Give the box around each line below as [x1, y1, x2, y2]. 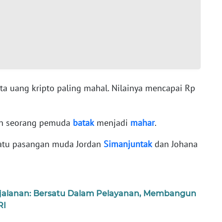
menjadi [94, 116, 130, 128]
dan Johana [152, 138, 198, 150]
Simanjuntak [104, 138, 152, 150]
